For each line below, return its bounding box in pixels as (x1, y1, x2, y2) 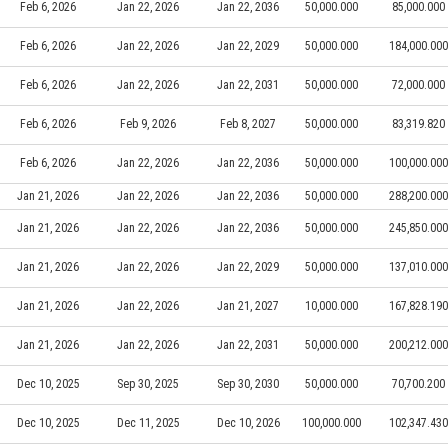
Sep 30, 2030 (217, 376, 279, 391)
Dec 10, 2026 (216, 415, 280, 430)
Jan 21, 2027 (217, 298, 279, 313)
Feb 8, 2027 (220, 116, 276, 131)
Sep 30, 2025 (117, 376, 179, 391)
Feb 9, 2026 (120, 116, 176, 131)
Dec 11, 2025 (116, 415, 180, 430)
